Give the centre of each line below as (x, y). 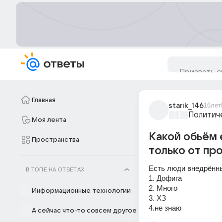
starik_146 (186, 106)
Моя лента (49, 120)
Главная (44, 100)
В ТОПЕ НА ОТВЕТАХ (55, 169)
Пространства (55, 140)
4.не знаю (165, 208)
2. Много (164, 188)
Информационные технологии (81, 191)
